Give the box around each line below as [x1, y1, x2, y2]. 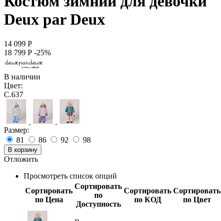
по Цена [35, 195, 63, 204]
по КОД [134, 195, 161, 204]
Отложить [4, 154, 38, 163]
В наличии [4, 72, 40, 81]
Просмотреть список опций [24, 171, 117, 180]
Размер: [4, 125, 29, 134]
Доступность [75, 199, 121, 208]
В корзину [8, 146, 37, 153]
